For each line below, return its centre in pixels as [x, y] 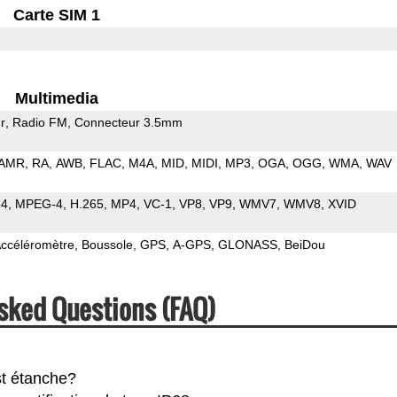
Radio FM [39, 122]
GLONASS [247, 244]
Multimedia [57, 98]
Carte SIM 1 [57, 15]
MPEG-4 [39, 203]
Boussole [107, 244]
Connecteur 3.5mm [128, 122]
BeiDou [304, 244]
